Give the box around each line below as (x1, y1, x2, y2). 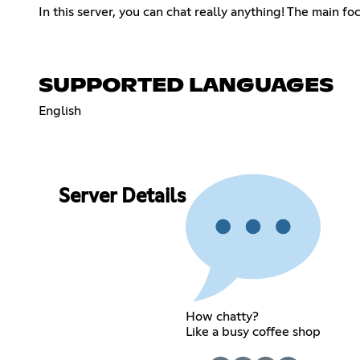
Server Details (58, 187, 186, 207)
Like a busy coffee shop (185, 325, 321, 338)
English (39, 104, 81, 117)
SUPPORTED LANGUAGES (39, 76, 333, 96)
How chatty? (185, 309, 259, 323)
